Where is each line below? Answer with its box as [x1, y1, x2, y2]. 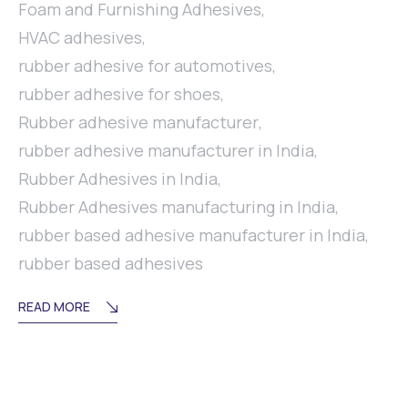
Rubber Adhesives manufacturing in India [18, 196, 335, 218]
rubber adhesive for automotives [18, 55, 272, 76]
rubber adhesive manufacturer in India [18, 139, 314, 161]
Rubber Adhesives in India [18, 168, 218, 189]
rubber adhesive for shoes [18, 83, 220, 105]
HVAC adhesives [18, 26, 142, 48]
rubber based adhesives [18, 252, 203, 274]
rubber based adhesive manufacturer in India [18, 224, 365, 246]
